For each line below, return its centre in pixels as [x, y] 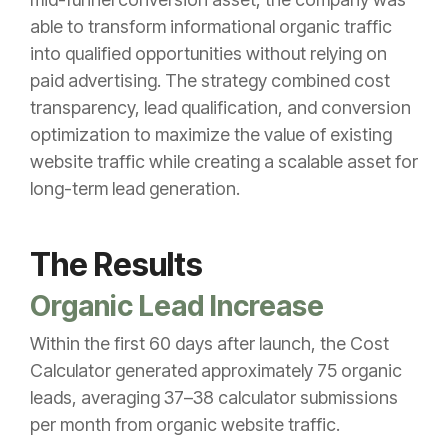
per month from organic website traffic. [185, 424]
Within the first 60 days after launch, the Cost [209, 343]
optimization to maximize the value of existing [211, 134]
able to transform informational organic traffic [211, 26]
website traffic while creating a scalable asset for [224, 161]
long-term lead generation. [135, 188]
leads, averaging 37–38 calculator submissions [214, 397]
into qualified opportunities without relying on [208, 53]
